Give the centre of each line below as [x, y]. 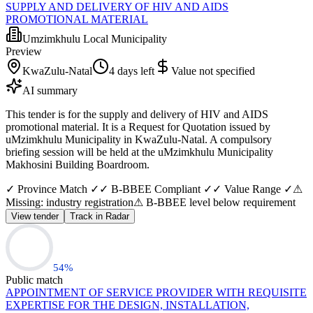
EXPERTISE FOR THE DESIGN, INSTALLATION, [128, 305]
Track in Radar [100, 216]
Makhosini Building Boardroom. [78, 164]
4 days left [132, 71]
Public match [34, 279]
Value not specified [213, 71]
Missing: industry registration [70, 202]
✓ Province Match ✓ [52, 189]
